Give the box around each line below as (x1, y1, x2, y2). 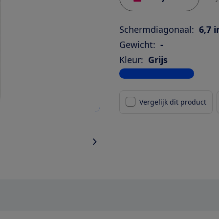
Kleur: (119, 53, 143, 66)
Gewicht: (119, 38, 155, 50)
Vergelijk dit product (139, 97, 206, 107)
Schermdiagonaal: (119, 23, 194, 35)
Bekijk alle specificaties (119, 68, 194, 78)
